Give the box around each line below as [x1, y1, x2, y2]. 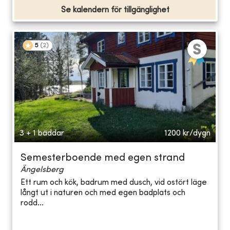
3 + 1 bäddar [20, 129, 64, 138]
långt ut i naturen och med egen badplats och [21, 189, 185, 198]
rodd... [21, 199, 44, 208]
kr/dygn [183, 129, 210, 138]
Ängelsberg [21, 165, 64, 174]
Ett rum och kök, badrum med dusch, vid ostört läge [21, 179, 207, 187]
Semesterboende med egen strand [21, 153, 185, 163]
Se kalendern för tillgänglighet [61, 6, 169, 14]
